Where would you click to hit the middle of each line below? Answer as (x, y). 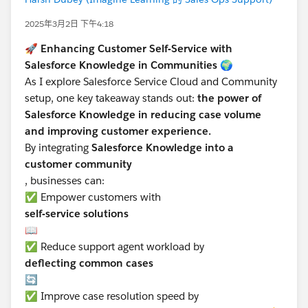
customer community (78, 164)
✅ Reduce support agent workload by (114, 246)
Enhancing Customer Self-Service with (136, 48)
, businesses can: (66, 180)
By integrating (58, 147)
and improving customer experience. (118, 131)
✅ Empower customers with (93, 197)
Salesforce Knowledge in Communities (121, 65)
